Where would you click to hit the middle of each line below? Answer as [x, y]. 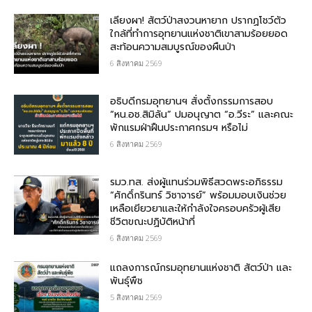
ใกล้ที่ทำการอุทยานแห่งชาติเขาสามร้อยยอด [199, 34]
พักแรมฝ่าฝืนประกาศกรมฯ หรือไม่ [179, 128]
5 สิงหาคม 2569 [136, 297]
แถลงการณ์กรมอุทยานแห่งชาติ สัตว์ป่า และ [201, 267]
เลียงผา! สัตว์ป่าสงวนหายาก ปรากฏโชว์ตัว [198, 21]
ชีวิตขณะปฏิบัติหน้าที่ [153, 221]
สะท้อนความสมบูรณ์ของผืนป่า [173, 47]
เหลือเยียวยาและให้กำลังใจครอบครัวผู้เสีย [196, 208]
